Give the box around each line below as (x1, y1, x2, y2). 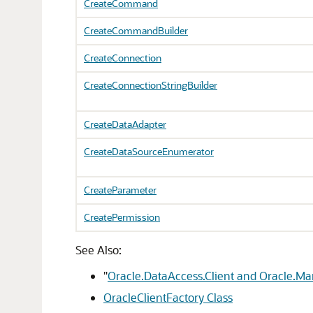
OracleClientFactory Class (103, 290, 233, 305)
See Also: (75, 242, 122, 257)
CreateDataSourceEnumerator (84, 145, 214, 158)
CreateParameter (84, 183, 156, 196)
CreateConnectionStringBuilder (84, 78, 217, 92)
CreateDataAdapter (84, 117, 166, 131)
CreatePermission (84, 210, 160, 224)
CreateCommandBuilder (84, 24, 188, 37)
